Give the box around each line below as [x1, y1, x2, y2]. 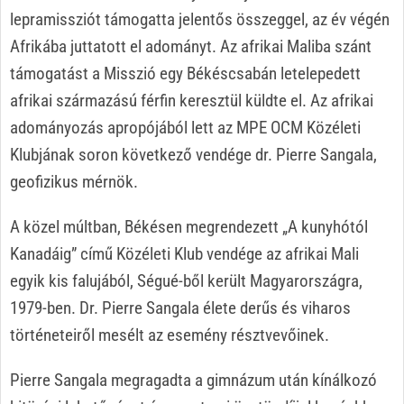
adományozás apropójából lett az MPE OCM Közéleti [10, 116, 361, 138]
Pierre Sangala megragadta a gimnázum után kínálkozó [10, 369, 377, 390]
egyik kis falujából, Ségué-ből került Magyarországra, [10, 270, 363, 291]
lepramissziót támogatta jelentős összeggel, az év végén [10, 8, 390, 30]
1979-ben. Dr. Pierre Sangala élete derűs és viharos [10, 297, 351, 318]
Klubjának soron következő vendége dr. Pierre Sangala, [10, 143, 377, 165]
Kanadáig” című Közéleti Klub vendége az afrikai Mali [10, 243, 359, 264]
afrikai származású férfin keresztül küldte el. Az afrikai [10, 89, 373, 111]
